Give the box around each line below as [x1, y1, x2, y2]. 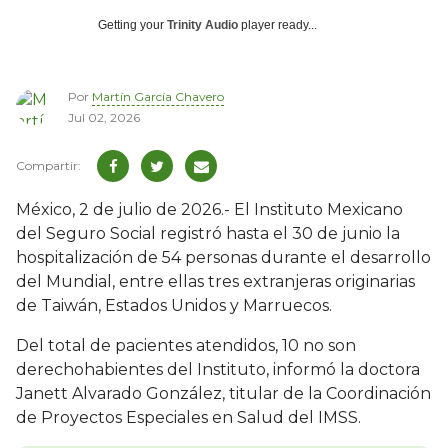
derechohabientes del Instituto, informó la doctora [16, 360, 420, 380]
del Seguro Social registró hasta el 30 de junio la [16, 224, 400, 244]
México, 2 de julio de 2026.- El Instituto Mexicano [16, 200, 403, 220]
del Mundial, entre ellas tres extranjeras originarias [16, 272, 415, 292]
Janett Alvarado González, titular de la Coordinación [16, 384, 431, 404]
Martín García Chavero [92, 89, 224, 105]
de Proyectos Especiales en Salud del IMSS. [16, 408, 361, 428]
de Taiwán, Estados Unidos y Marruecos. [16, 296, 332, 316]
